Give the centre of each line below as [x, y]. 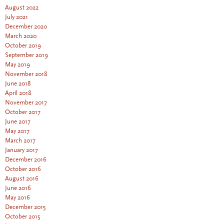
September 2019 [26, 55]
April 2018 [18, 93]
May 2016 [17, 198]
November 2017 [26, 103]
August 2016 [22, 179]
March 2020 [21, 36]
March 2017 [20, 141]
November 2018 [26, 74]
